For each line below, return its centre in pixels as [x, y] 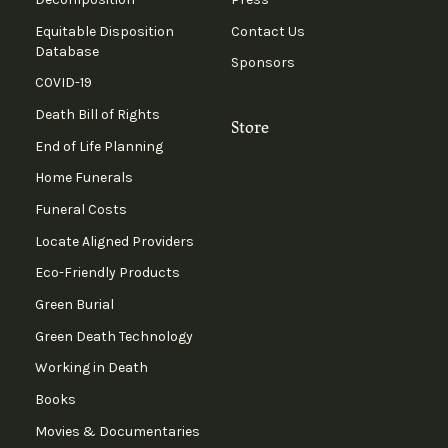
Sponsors [262, 63]
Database [66, 51]
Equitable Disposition [104, 31]
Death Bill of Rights [97, 115]
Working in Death [91, 368]
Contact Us [267, 31]
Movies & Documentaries [117, 431]
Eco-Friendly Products [107, 273]
